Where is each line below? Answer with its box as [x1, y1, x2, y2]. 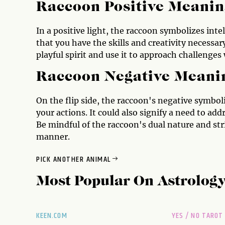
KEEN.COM [36, 209, 67, 222]
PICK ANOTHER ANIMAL [36, 153, 111, 166]
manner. [36, 132, 70, 142]
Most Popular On [36, 175, 157, 189]
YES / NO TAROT [172, 209, 223, 222]
